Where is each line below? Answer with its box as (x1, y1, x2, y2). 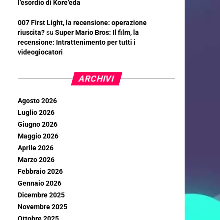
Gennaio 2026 (18, 179, 61, 188)
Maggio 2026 (18, 132, 58, 140)
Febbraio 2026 (18, 167, 63, 176)
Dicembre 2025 (18, 191, 65, 199)
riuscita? (18, 28, 45, 37)
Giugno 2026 (18, 120, 57, 129)
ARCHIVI (77, 74, 115, 83)
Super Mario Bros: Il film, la (55, 28, 139, 37)
